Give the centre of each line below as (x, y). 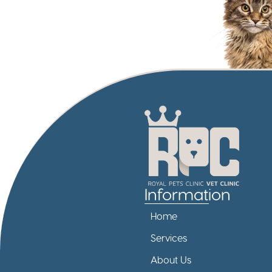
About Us (171, 260)
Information (188, 194)
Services (169, 238)
